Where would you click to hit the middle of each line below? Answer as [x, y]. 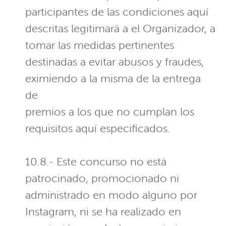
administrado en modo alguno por [111, 195]
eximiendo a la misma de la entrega [113, 79]
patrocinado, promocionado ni [102, 179]
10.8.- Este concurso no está [96, 162]
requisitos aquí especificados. [98, 129]
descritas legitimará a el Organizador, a [120, 29]
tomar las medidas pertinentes [100, 45]
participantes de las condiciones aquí [117, 12]
